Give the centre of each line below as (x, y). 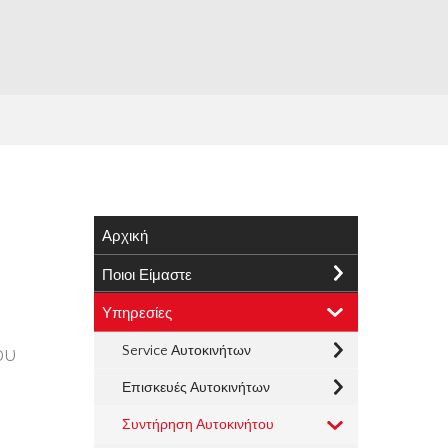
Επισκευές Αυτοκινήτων (195, 388)
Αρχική (124, 236)
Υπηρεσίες (136, 313)
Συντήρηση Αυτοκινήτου (197, 425)
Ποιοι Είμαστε (146, 275)
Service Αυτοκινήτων (186, 351)
